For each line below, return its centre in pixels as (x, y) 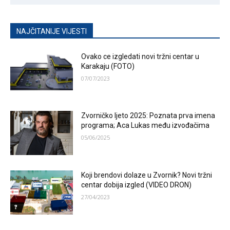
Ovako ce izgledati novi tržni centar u (140, 56)
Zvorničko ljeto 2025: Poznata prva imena (148, 116)
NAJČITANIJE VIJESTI (52, 31)
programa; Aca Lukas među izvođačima (146, 126)
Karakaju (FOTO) (108, 66)
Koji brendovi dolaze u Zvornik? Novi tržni (147, 175)
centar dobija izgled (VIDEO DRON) (137, 185)
